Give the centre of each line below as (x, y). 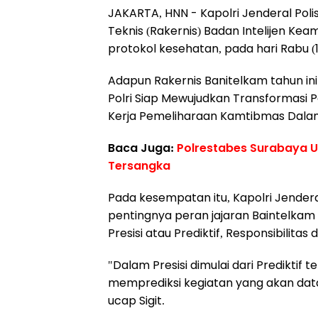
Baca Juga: (142, 148)
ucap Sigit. (136, 301)
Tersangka (139, 166)
